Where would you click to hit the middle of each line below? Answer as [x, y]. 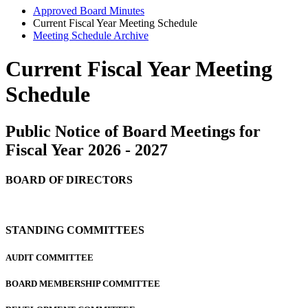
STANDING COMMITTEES [75, 230]
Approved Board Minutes [89, 10]
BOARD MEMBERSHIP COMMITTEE [83, 283]
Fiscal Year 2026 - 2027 [87, 150]
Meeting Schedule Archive [91, 35]
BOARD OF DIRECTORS [69, 180]
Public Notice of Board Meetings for [133, 131]
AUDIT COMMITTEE [49, 257]
